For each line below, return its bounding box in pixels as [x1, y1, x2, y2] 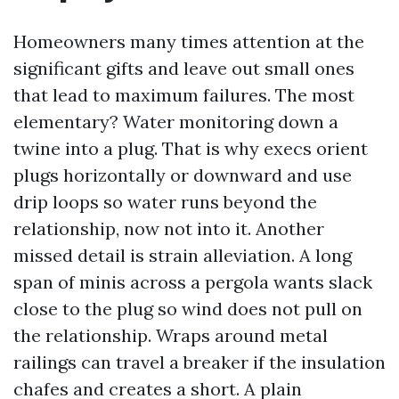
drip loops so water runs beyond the [13, 191, 317, 213]
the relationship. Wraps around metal [13, 324, 328, 346]
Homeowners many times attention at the [13, 30, 364, 53]
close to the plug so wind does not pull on [13, 297, 362, 320]
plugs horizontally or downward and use [13, 164, 352, 186]
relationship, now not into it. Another [13, 217, 324, 240]
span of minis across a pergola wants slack [13, 271, 372, 293]
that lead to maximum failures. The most [13, 84, 354, 106]
